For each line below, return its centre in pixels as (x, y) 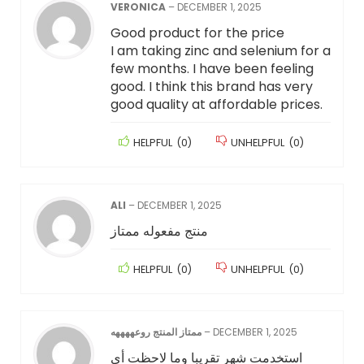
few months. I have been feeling (212, 69)
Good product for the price (197, 33)
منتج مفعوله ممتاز (159, 232)
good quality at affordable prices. (216, 105)
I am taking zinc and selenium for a (220, 51)
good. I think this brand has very (211, 87)
